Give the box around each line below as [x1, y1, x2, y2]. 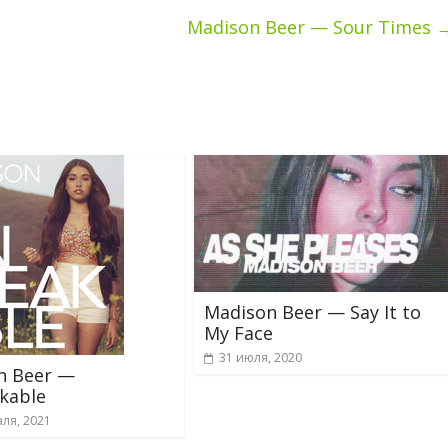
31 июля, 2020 [219, 348, 302, 366]
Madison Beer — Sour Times [187, 15, 436, 39]
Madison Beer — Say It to [204, 299, 421, 324]
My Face [204, 320, 273, 345]
